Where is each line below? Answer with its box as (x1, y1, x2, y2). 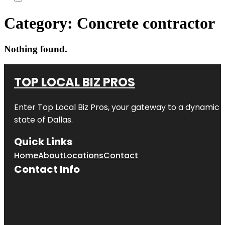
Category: (4, 14, 77, 33)
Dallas (47, 114, 71, 126)
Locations (63, 149, 103, 161)
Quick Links (14, 134, 72, 149)
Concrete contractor (77, 14, 215, 33)
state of (14, 114, 47, 126)
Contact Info (14, 162, 80, 176)
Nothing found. (4, 43, 67, 54)
